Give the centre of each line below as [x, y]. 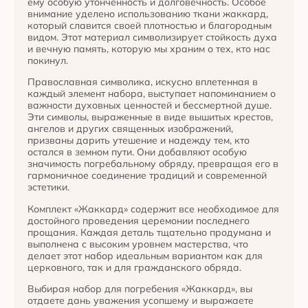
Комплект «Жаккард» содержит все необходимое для [153, 209]
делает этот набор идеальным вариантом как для [145, 255]
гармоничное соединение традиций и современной [147, 176]
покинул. [48, 60]
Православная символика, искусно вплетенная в [143, 82]
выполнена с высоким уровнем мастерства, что [138, 244]
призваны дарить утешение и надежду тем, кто [139, 141]
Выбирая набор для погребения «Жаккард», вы [140, 288]
